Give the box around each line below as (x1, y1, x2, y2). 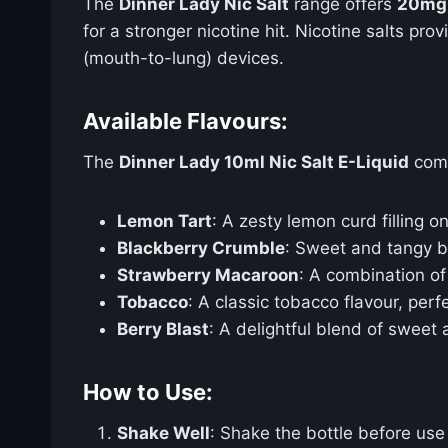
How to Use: (83, 378, 213, 405)
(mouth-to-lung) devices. (83, 47, 284, 68)
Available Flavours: (83, 107, 288, 134)
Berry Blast (117, 318, 209, 339)
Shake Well (117, 422, 210, 443)
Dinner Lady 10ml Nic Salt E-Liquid (119, 151, 409, 172)
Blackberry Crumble (117, 237, 285, 258)
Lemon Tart (117, 210, 212, 231)
